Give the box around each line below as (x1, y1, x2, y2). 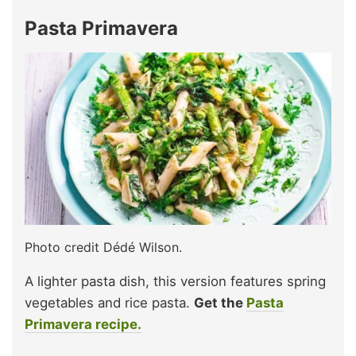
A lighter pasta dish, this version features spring (25, 273, 326, 290)
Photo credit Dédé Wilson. (25, 239, 182, 256)
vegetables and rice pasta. (25, 295, 194, 311)
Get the (194, 295, 246, 311)
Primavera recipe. (25, 316, 141, 333)
